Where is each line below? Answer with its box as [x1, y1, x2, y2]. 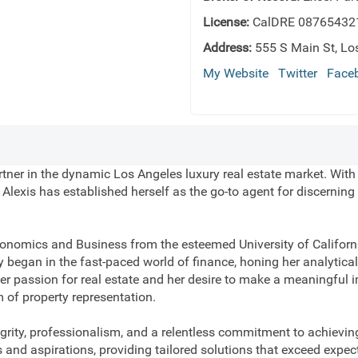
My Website [203, 66, 268, 81]
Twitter [278, 66, 317, 81]
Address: [203, 40, 252, 55]
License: [203, 14, 249, 30]
